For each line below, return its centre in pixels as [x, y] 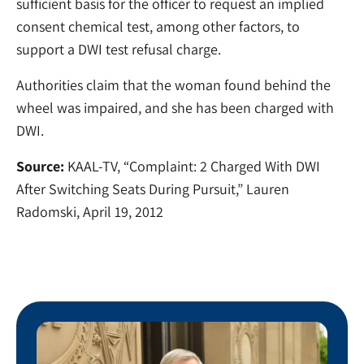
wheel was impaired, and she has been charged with [175, 107]
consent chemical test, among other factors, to [158, 26]
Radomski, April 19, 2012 [90, 212]
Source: [40, 167]
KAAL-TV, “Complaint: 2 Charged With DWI [192, 167]
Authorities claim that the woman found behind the [173, 84]
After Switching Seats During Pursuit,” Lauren [153, 189]
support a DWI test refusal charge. [119, 49]
